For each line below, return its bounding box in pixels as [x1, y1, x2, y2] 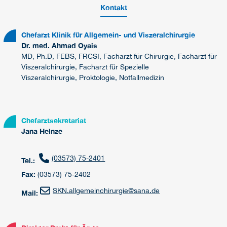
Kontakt [100, 3, 127, 12]
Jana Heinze [21, 127, 62, 136]
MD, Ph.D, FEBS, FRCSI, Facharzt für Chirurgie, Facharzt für [21, 52, 217, 61]
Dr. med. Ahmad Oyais [21, 41, 97, 50]
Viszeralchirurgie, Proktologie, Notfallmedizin [21, 73, 164, 82]
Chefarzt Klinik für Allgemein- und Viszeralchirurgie [21, 30, 195, 40]
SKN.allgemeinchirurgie [53, 186, 129, 195]
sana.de [134, 186, 160, 195]
